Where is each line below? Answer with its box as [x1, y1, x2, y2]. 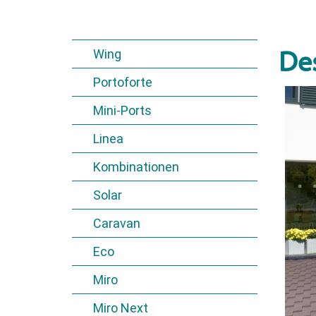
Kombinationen [93, 159, 179, 174]
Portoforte [93, 75, 152, 90]
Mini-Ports [93, 103, 152, 118]
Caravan [93, 216, 140, 231]
